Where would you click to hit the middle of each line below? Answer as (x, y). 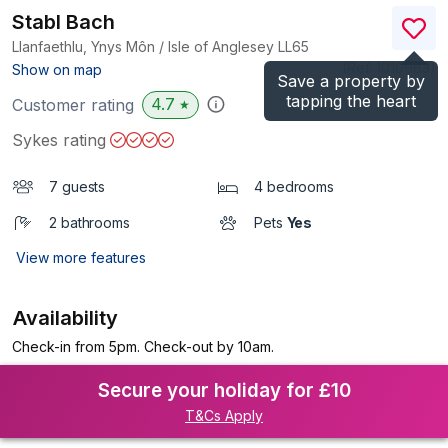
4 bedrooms (294, 186)
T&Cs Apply (224, 415)
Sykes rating (59, 140)
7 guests (77, 186)
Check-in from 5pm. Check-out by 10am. (143, 346)
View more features (81, 257)
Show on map (57, 69)
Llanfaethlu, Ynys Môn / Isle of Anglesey (145, 46)
